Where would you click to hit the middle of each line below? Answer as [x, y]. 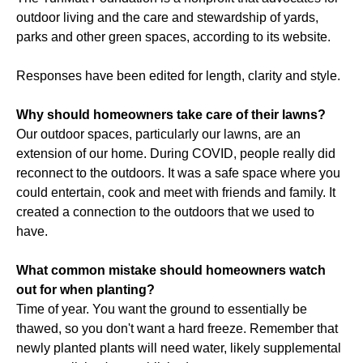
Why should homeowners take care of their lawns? [171, 115]
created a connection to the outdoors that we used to [165, 212]
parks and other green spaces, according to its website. [173, 37]
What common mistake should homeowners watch [171, 271]
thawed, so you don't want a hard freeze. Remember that [177, 329]
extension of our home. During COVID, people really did [176, 154]
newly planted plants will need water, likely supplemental [179, 348]
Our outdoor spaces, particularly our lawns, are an [158, 135]
